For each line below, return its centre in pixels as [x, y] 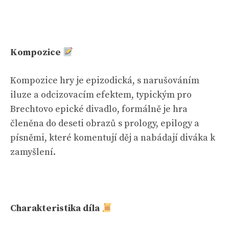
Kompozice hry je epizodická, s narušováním [105, 81]
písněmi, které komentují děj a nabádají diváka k [113, 138]
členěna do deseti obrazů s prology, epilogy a [105, 123]
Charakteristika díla [56, 208]
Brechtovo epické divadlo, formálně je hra [99, 109]
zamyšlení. [33, 152]
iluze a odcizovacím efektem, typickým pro [101, 95]
